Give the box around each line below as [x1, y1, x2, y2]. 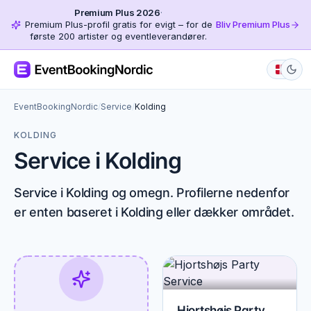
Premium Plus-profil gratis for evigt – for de [24, 19, 212, 30]
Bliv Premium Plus [216, 19, 290, 30]
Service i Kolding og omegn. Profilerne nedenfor [14, 185, 290, 200]
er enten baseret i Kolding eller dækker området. [14, 205, 294, 219]
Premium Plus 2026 [74, 7, 160, 18]
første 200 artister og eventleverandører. [30, 31, 207, 42]
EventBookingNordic [14, 101, 98, 112]
